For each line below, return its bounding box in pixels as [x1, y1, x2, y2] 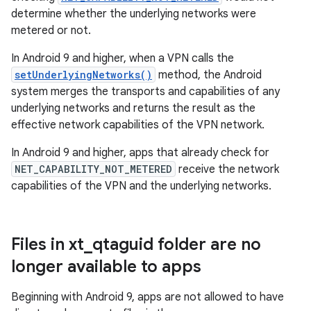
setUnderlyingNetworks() [15, 68, 152, 81]
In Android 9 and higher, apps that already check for [11, 146, 269, 160]
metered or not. [11, 24, 91, 37]
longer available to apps [11, 256, 201, 277]
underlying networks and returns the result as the [11, 101, 255, 115]
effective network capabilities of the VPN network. [11, 118, 264, 132]
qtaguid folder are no [92, 234, 261, 255]
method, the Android [155, 68, 262, 82]
